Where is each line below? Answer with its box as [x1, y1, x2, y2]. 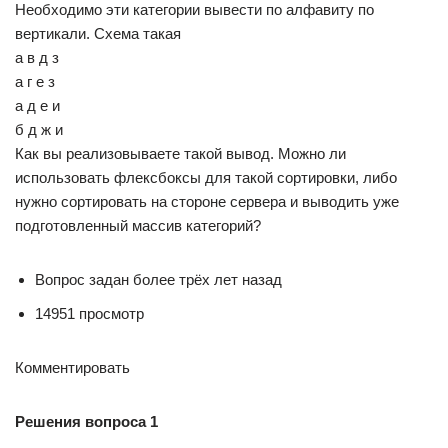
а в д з [15, 49, 59, 67]
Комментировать [15, 359, 130, 377]
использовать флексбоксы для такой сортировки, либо [15, 169, 397, 187]
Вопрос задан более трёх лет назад [35, 271, 282, 289]
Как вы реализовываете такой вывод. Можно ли [15, 145, 346, 163]
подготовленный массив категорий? [15, 217, 261, 235]
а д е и [15, 97, 60, 115]
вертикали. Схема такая [15, 25, 181, 43]
